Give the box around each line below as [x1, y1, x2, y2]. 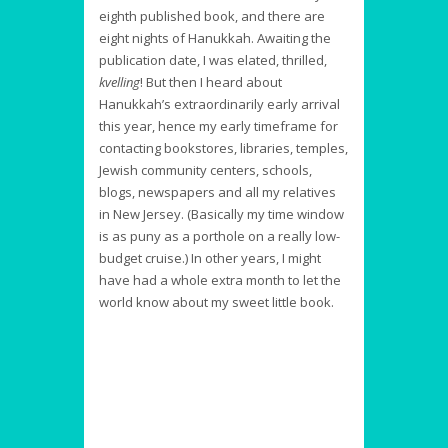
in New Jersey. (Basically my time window [99, 205, 344, 224]
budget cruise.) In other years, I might [99, 249, 321, 268]
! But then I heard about [140, 73, 282, 92]
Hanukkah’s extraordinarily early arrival [99, 95, 340, 114]
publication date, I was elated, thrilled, [99, 51, 327, 70]
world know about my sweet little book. [99, 293, 334, 312]
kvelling [99, 73, 140, 92]
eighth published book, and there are [99, 7, 325, 26]
